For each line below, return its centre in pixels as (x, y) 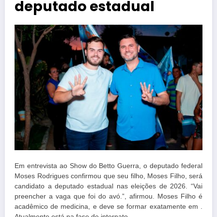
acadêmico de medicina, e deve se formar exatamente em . (108, 207)
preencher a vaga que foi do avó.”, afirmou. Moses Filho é (108, 197)
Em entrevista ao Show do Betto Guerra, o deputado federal (108, 166)
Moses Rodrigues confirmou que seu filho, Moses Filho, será (108, 176)
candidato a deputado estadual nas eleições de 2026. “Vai (108, 186)
